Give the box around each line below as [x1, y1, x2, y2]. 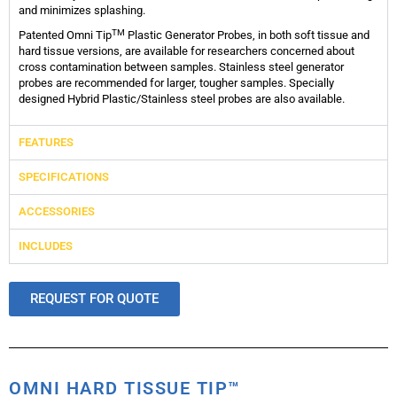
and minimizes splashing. [19, 4, 145, 18]
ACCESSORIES [19, 205, 95, 219]
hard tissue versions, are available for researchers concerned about [19, 44, 354, 58]
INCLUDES [19, 239, 73, 253]
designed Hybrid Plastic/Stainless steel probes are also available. [19, 92, 347, 106]
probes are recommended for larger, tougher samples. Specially [19, 76, 334, 90]
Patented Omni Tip [19, 28, 112, 43]
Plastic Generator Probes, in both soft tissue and [125, 28, 370, 43]
